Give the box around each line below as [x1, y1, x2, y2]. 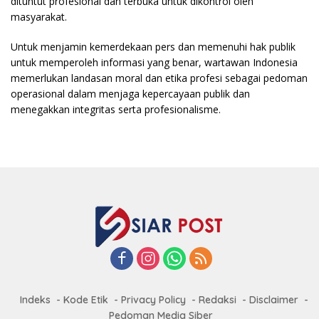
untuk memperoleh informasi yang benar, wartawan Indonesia [11, 56, 298, 69]
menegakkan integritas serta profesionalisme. [11, 103, 221, 116]
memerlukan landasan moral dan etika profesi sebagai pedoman [11, 71, 308, 85]
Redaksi [198, 293, 236, 307]
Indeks [19, 293, 51, 307]
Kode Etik [63, 293, 108, 307]
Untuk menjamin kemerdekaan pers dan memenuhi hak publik [11, 40, 296, 53]
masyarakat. [11, 10, 67, 23]
